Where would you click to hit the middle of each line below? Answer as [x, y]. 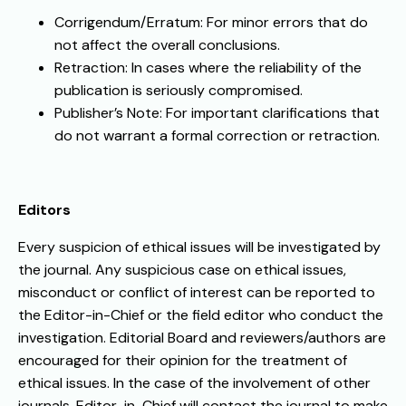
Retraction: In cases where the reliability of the [208, 68]
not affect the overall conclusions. [167, 45]
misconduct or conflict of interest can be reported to [197, 293]
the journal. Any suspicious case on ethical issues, [182, 270]
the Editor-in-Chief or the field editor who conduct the [201, 315]
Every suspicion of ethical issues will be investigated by [199, 247]
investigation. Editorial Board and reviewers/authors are [202, 338]
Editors [46, 210]
